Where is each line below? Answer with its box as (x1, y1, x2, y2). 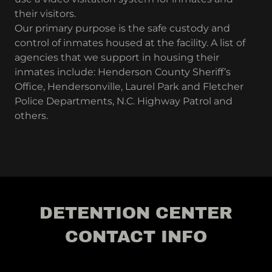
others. (15, 110, 50, 121)
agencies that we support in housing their (15, 52, 219, 63)
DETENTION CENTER (39, 203, 233, 222)
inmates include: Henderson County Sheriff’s (15, 66, 231, 78)
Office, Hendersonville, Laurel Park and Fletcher (15, 81, 243, 92)
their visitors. (15, 8, 76, 19)
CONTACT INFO (65, 227, 207, 246)
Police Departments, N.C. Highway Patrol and (15, 95, 233, 107)
